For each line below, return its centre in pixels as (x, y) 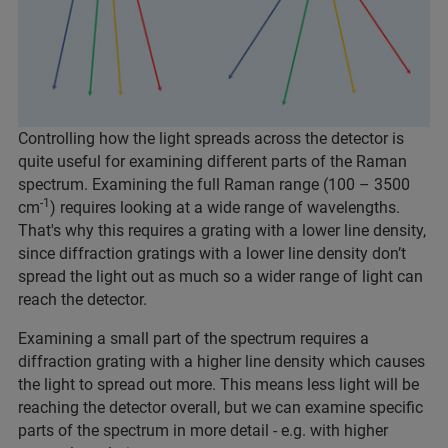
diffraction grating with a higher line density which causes (221, 362)
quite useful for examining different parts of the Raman (212, 162)
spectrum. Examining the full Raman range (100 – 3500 (214, 185)
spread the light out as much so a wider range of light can (220, 277)
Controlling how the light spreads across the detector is (211, 139)
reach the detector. (82, 300)
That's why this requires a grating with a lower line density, (222, 231)
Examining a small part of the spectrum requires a (193, 339)
